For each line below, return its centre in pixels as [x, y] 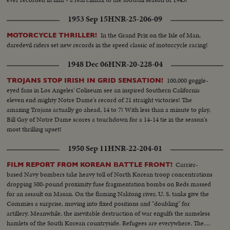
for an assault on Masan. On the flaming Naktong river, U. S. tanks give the [108, 194]
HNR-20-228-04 [136, 64]
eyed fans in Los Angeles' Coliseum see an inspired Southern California [103, 90]
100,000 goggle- [188, 81]
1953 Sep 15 [88, 19]
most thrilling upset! [34, 129]
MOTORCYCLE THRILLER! [52, 35]
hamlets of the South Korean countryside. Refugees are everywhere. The [106, 223]
